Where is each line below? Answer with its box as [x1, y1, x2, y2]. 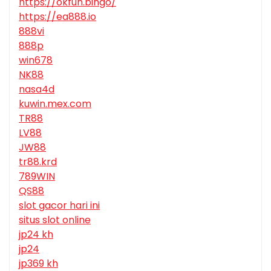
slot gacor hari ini [19, 198, 100, 213]
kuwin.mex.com [19, 97, 91, 111]
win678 [19, 53, 53, 68]
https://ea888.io [19, 10, 96, 24]
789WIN [19, 169, 55, 184]
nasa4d [19, 82, 54, 97]
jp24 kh [19, 227, 53, 242]
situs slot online [19, 213, 91, 227]
